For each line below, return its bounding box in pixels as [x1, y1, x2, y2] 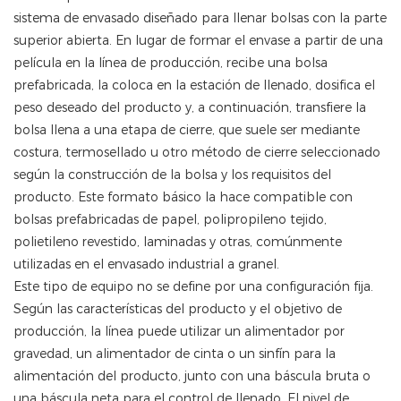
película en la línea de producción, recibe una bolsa [13, 55, 328, 72]
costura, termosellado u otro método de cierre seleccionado [13, 144, 380, 161]
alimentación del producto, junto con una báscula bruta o [13, 368, 371, 385]
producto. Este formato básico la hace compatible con [13, 189, 353, 206]
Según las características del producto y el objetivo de [13, 301, 342, 318]
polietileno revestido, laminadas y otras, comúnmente [13, 234, 342, 251]
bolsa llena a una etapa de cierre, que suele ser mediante [13, 122, 360, 139]
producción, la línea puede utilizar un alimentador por [13, 323, 345, 340]
